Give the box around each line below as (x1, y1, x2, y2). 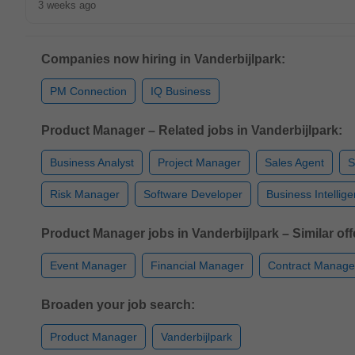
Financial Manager (151, 259, 244, 272)
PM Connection (50, 85, 127, 97)
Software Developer (143, 188, 242, 200)
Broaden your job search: (41, 298, 195, 311)
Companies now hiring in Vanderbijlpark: (41, 52, 285, 66)
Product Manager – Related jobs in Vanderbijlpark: (41, 124, 342, 137)
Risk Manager (50, 188, 120, 200)
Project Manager (158, 156, 241, 169)
